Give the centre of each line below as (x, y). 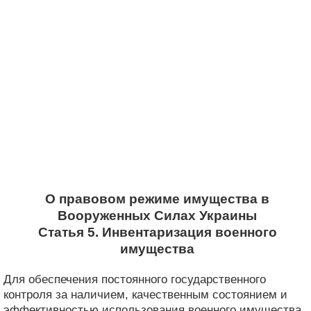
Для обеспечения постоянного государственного (135, 279)
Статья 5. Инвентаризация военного (157, 232)
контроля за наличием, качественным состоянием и (145, 294)
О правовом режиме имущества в (157, 199)
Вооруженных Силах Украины (157, 216)
